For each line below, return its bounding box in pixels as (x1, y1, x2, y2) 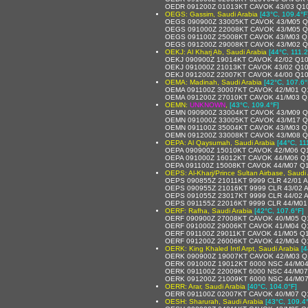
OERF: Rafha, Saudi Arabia (165, 206, 252, 214)
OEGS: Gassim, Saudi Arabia (165, 10, 258, 18)
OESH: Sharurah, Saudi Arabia (165, 297, 263, 305)
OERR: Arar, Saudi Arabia (165, 282, 245, 290)
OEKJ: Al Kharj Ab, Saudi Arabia (165, 47, 267, 56)
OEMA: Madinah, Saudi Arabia (165, 78, 262, 86)
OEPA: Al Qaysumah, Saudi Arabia (165, 138, 275, 146)
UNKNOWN (190, 100, 225, 109)
